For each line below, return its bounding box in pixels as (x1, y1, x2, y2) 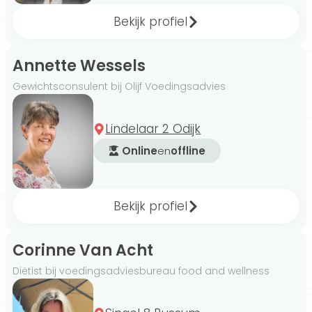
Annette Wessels (13, 55, 146, 77)
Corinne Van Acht (13, 240, 153, 262)
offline (171, 143, 206, 158)
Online (122, 143, 158, 158)
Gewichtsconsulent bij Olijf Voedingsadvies (13, 79, 226, 94)
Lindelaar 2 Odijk (105, 120, 201, 138)
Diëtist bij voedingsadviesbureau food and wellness (13, 264, 270, 279)
